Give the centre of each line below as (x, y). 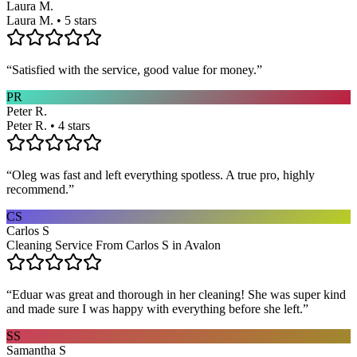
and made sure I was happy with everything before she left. (155, 308)
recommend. (37, 189)
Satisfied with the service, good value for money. (134, 69)
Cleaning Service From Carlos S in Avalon (114, 245)
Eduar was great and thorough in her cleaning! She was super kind (179, 294)
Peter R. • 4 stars (48, 125)
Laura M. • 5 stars (51, 20)
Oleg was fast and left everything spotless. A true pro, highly (163, 175)
